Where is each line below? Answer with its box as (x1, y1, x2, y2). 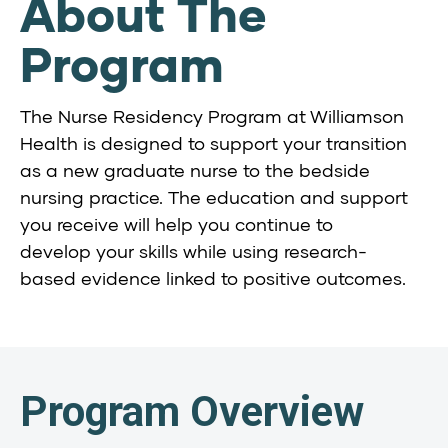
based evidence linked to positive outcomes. (20, 266, 406, 289)
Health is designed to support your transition (20, 131, 407, 154)
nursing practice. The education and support (20, 185, 408, 208)
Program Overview (20, 386, 364, 436)
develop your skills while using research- (20, 239, 367, 262)
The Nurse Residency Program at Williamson (20, 104, 404, 127)
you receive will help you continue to (20, 212, 333, 235)
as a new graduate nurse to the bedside (20, 158, 370, 181)
